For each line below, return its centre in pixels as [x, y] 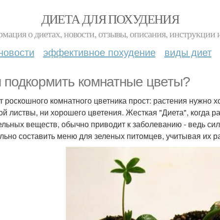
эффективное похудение [99, 52]
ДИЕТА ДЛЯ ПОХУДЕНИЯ [110, 19]
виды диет [188, 52]
